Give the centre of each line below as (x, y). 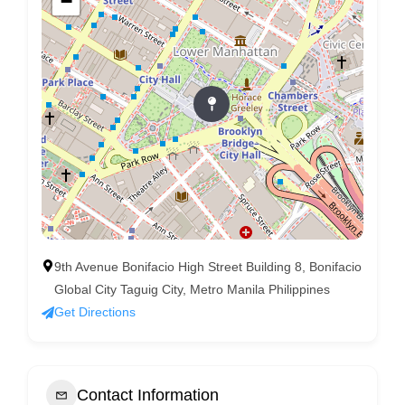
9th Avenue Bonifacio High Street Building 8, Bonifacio (208, 267)
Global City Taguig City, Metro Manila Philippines (192, 289)
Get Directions (95, 312)
